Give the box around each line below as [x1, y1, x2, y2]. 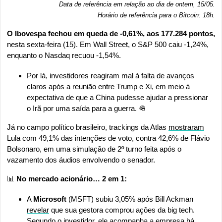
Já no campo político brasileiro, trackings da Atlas [7, 122, 168, 131]
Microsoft [33, 194, 66, 203]
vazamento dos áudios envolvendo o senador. [7, 155, 157, 164]
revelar [27, 205, 49, 214]
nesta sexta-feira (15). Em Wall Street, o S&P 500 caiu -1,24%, [7, 40, 209, 49]
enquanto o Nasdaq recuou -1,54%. [7, 51, 123, 59]
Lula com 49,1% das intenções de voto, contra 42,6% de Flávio [7, 133, 210, 142]
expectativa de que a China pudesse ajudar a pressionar [27, 93, 208, 102]
